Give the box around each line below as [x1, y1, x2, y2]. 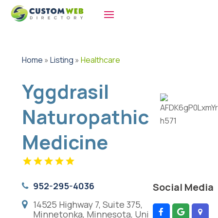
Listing [50, 54, 73, 66]
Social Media [152, 180, 214, 194]
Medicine [21, 128, 108, 156]
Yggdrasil [21, 78, 109, 105]
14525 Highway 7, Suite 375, [33, 199, 143, 211]
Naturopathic [21, 103, 149, 130]
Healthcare [80, 54, 120, 66]
